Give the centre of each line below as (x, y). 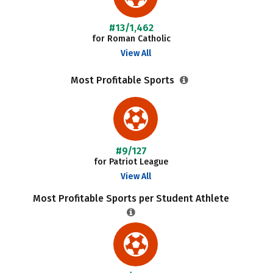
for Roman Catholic (131, 39)
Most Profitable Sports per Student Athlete (131, 198)
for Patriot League (131, 162)
